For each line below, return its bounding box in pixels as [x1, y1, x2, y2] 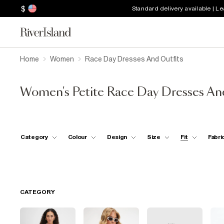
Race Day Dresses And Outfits [85, 55, 183, 63]
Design [106, 133, 127, 140]
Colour [67, 133, 87, 140]
